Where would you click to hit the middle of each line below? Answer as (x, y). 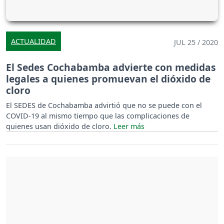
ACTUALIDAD (33, 41)
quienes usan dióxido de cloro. (60, 126)
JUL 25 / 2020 (196, 42)
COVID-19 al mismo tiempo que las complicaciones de (98, 116)
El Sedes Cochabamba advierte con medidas (111, 67)
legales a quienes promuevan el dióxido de (108, 79)
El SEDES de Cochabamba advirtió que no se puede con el (104, 105)
